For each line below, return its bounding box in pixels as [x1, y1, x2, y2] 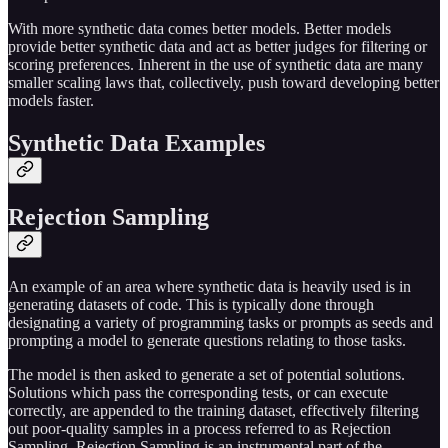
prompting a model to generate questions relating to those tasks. [8, 331, 406, 349]
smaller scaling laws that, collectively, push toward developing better [8, 74, 439, 92]
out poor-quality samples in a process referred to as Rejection [8, 419, 391, 437]
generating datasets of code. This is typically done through [8, 295, 374, 313]
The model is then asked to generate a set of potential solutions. [8, 365, 405, 383]
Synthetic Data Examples [8, 130, 265, 157]
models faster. [8, 92, 94, 110]
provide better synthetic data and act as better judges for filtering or [8, 38, 427, 56]
